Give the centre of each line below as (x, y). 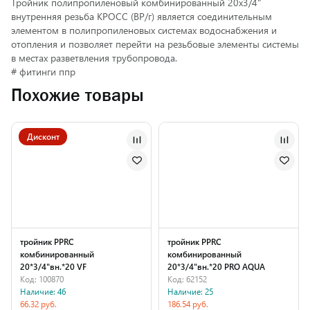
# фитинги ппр (43, 72)
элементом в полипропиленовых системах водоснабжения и (144, 30)
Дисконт (43, 136)
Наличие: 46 (43, 291)
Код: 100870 (42, 279)
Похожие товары (77, 95)
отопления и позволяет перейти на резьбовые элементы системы (155, 44)
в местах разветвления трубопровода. (94, 58)
